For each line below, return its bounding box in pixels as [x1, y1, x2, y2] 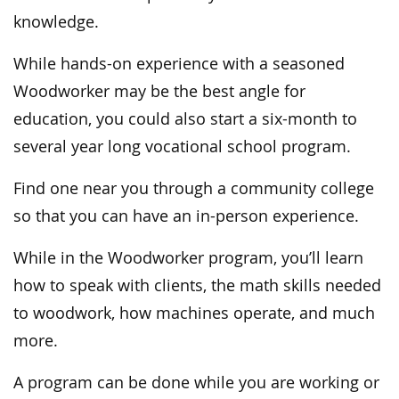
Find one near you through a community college [13, 177, 374, 199]
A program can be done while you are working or [13, 371, 379, 393]
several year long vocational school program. [13, 135, 351, 157]
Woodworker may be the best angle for [13, 80, 305, 102]
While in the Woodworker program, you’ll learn [13, 247, 363, 268]
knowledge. [13, 11, 99, 32]
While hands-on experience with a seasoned [13, 53, 345, 74]
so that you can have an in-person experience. [13, 205, 359, 226]
